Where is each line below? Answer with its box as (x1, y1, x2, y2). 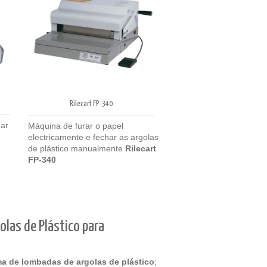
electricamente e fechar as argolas (28, 132, 159, 142)
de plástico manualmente (28, 143, 125, 153)
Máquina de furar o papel (28, 120, 123, 131)
